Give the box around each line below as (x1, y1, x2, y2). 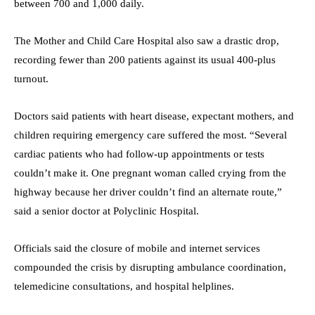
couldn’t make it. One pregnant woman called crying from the (14, 167, 286, 179)
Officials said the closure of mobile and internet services (14, 242, 260, 254)
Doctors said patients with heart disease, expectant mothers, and (14, 110, 294, 122)
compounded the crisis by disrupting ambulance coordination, (14, 261, 286, 273)
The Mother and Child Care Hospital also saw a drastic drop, (14, 34, 279, 46)
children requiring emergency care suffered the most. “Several (14, 129, 287, 141)
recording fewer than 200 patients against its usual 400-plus (14, 53, 276, 65)
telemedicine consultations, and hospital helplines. (14, 280, 234, 292)
